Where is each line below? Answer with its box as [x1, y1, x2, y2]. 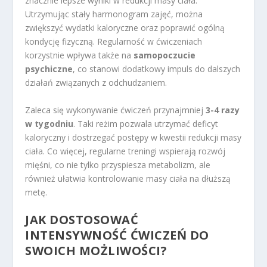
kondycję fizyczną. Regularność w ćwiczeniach [25, 36, 203, 48]
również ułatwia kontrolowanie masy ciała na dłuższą [25, 172, 231, 184]
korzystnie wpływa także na [25, 49, 134, 61]
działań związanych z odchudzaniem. [25, 77, 167, 89]
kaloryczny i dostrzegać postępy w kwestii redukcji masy [25, 131, 242, 143]
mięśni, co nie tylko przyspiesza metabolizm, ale [25, 159, 211, 170]
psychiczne [25, 63, 73, 75]
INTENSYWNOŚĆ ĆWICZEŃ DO [25, 227, 209, 244]
